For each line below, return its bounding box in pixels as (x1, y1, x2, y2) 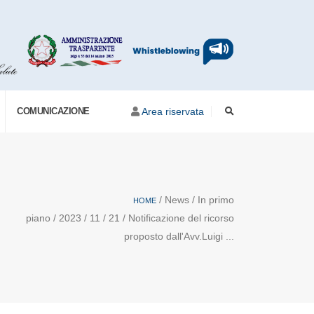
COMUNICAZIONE (17, 106, 90, 116)
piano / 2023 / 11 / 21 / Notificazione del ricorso (26, 212, 234, 224)
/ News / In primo (156, 193, 234, 205)
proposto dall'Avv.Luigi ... (124, 230, 234, 242)
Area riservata (142, 106, 204, 117)
